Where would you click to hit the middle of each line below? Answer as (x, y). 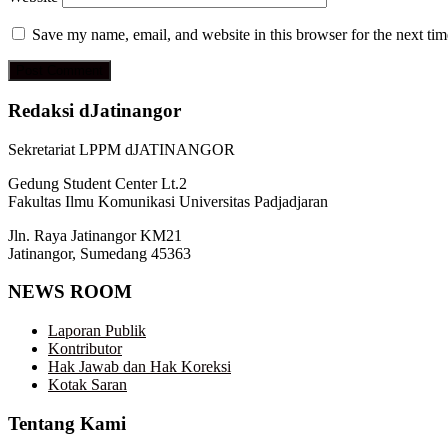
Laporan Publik (97, 330)
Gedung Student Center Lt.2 (97, 183)
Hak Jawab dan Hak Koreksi (139, 366)
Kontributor (85, 348)
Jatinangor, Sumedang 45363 (99, 253)
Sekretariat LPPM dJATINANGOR (121, 149)
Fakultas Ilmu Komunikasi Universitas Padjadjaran (168, 201)
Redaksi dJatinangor (94, 110)
